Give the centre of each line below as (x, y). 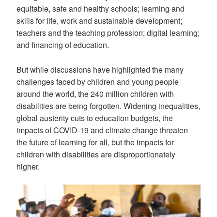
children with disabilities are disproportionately (96, 154)
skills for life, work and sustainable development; (100, 20)
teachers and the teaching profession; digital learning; (108, 32)
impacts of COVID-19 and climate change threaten (102, 130)
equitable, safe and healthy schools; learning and (101, 8)
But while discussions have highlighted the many (100, 69)
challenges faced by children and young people (98, 81)
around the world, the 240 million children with (95, 93)
